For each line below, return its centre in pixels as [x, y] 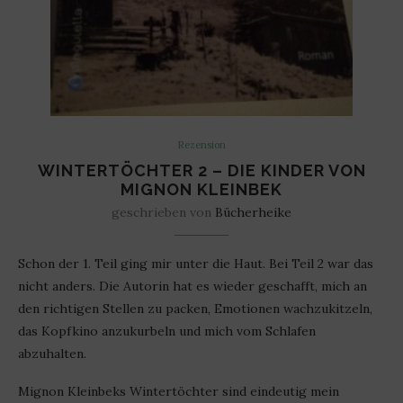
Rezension [201, 145]
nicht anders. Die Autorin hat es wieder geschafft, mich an [193, 286]
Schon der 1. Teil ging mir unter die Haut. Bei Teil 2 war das [196, 264]
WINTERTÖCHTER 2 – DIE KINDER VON [201, 170]
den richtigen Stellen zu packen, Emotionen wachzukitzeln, [195, 309]
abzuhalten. [52, 354]
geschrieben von [163, 212]
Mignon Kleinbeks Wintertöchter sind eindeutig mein [179, 391]
